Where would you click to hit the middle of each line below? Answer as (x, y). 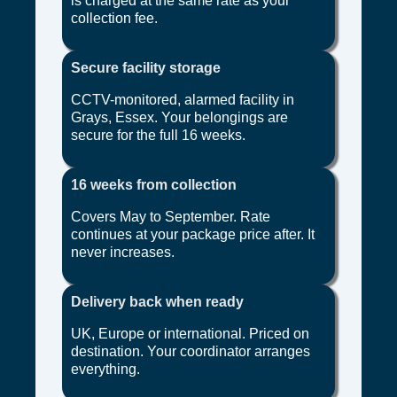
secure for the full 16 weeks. (158, 135)
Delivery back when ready (157, 301)
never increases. (123, 252)
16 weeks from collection (154, 184)
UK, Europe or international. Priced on (190, 333)
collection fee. (114, 18)
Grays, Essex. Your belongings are (179, 117)
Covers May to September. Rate (171, 216)
